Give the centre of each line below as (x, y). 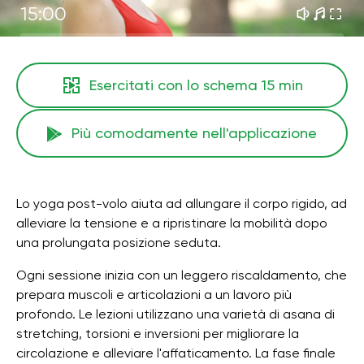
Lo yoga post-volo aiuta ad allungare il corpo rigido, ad (182, 204)
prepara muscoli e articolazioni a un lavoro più (154, 295)
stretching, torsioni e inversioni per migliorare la (158, 334)
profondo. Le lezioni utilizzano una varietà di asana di (175, 314)
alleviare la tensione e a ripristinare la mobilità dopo (172, 223)
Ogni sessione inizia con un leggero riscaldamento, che (182, 275)
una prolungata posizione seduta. (119, 243)
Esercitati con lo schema (175, 85)
